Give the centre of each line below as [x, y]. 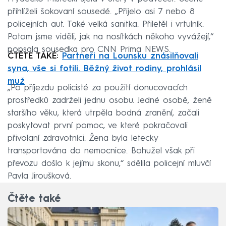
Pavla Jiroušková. [39, 177]
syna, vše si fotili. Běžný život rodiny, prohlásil [104, 69]
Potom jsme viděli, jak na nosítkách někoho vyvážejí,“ [110, 37]
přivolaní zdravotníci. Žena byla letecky [83, 139]
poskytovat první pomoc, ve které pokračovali [98, 126]
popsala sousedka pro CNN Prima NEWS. [89, 50]
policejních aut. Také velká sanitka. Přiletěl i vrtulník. [106, 25]
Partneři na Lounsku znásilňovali [130, 56]
